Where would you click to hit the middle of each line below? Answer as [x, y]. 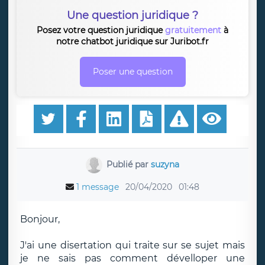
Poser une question [132, 72]
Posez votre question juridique [101, 30]
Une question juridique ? [132, 15]
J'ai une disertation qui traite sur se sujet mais [132, 245]
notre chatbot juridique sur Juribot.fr [132, 41]
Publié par [129, 164]
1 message [98, 187]
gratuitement [193, 30]
